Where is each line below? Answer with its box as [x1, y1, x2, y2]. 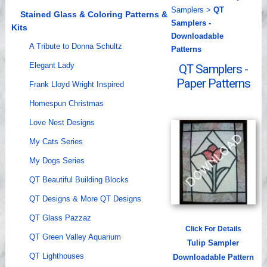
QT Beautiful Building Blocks [29, 175, 129, 185]
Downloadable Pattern [172, 253, 254, 262]
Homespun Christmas [29, 99, 104, 108]
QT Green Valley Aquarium [29, 232, 121, 242]
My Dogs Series [29, 156, 85, 166]
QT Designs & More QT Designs [29, 194, 141, 204]
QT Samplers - [178, 62, 248, 77]
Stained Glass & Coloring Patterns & [20, 10, 167, 20]
